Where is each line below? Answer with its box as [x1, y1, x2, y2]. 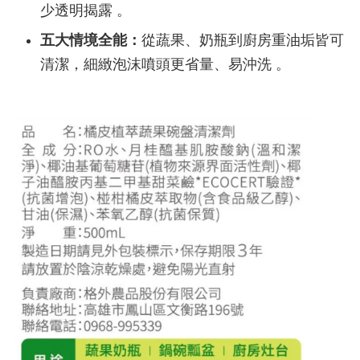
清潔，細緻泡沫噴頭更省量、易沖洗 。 [40, 56, 290, 73]
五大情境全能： [40, 32, 141, 49]
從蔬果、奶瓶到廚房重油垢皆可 [141, 32, 344, 49]
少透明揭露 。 [40, 2, 131, 19]
